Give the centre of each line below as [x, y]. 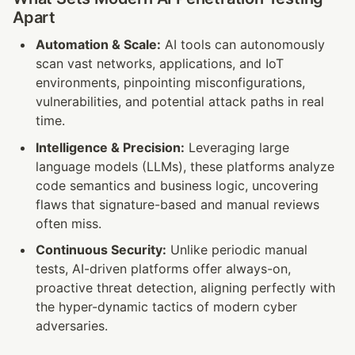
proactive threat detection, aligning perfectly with [185, 288]
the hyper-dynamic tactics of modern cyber [166, 307]
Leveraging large [237, 147]
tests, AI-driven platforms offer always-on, [163, 269]
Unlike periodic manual [237, 250]
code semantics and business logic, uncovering [177, 185]
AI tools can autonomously [242, 44]
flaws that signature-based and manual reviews [177, 204]
